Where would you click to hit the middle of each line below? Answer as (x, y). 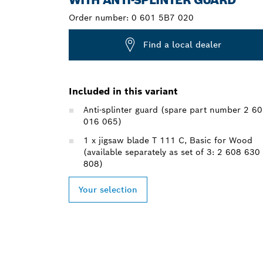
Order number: (100, 17)
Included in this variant (123, 91)
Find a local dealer (182, 45)
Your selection (108, 189)
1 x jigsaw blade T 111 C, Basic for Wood (168, 140)
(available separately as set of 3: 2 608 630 (172, 152)
